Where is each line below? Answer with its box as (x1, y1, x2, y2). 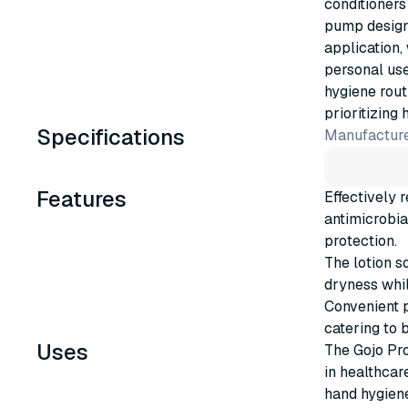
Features (36, 185, 127, 213)
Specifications (36, 123, 185, 151)
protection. (324, 231, 397, 250)
